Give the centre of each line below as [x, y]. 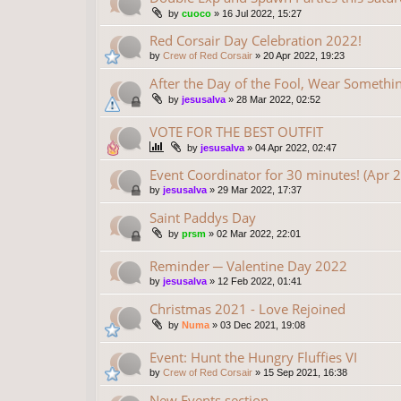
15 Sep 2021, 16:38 [305, 372]
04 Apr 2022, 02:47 [296, 147]
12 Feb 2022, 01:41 [260, 281]
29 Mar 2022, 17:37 [260, 189]
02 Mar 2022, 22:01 [259, 233]
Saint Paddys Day [203, 217]
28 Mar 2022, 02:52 [278, 99]
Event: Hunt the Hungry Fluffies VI [253, 357]
